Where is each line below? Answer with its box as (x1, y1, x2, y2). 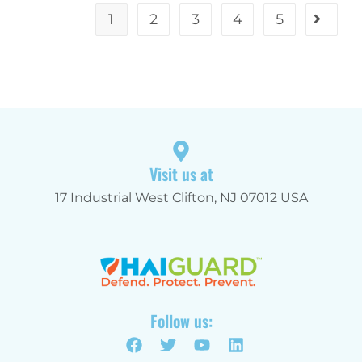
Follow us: (149, 309, 213, 334)
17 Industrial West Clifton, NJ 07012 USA (54, 190, 308, 206)
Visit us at (149, 162, 213, 187)
